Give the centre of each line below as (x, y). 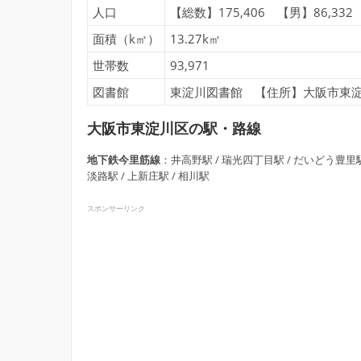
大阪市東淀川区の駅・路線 (174, 129)
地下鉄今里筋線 (124, 160)
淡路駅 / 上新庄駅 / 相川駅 (149, 176)
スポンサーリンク (116, 209)
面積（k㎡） (127, 39)
